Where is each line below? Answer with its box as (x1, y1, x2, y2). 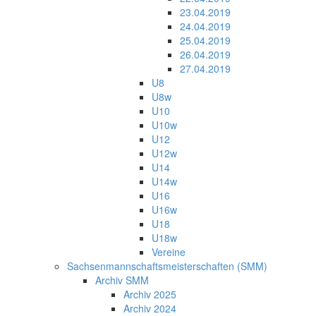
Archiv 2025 (123, 286, 176, 301)
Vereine (152, 244, 186, 259)
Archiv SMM (95, 272, 149, 287)
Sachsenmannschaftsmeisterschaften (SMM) (67, 258, 267, 273)
